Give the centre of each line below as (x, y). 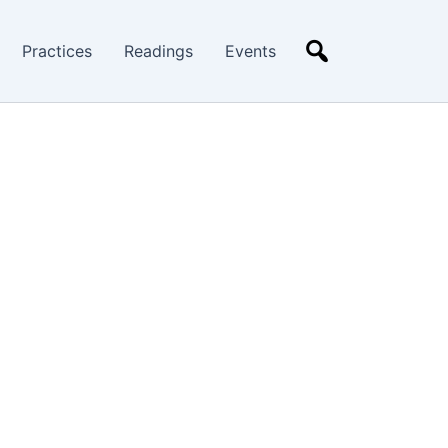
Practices (57, 51)
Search (334, 51)
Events (250, 51)
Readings (158, 51)
